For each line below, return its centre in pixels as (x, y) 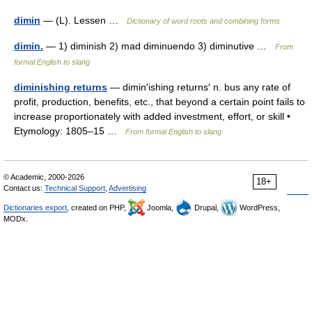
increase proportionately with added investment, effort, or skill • (152, 116)
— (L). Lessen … (84, 20)
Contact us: (24, 188)
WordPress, (259, 208)
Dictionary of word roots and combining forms (203, 21)
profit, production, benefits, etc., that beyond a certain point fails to (159, 102)
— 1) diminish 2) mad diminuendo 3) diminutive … (159, 46)
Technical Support (75, 188)
